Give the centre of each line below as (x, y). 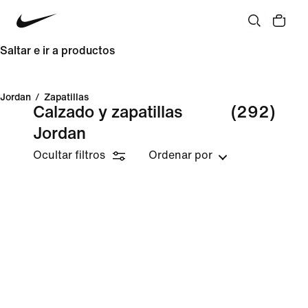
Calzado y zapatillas (108, 112)
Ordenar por (180, 155)
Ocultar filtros (69, 155)
